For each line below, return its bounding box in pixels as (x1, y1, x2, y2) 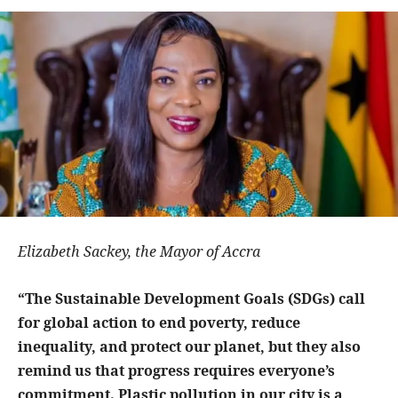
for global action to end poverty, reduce (18, 312, 300, 332)
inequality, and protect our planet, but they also (18, 336, 361, 356)
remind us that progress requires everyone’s (18, 360, 335, 380)
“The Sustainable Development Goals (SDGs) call (18, 288, 365, 308)
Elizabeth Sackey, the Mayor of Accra (18, 241, 260, 261)
